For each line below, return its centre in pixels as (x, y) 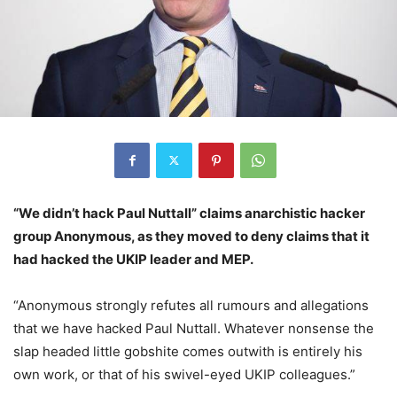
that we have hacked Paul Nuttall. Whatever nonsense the (194, 328)
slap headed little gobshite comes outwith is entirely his (188, 351)
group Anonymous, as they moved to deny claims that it (191, 236)
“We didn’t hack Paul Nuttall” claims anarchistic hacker (189, 213)
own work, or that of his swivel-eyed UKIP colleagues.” (184, 374)
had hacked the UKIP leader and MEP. (133, 259)
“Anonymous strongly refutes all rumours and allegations (191, 305)
